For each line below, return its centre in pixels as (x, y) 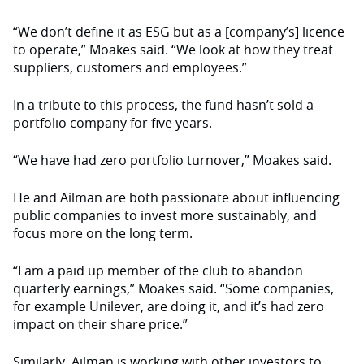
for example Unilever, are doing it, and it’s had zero (169, 306)
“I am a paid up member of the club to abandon (158, 271)
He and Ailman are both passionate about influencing (176, 197)
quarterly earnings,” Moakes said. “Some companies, (173, 288)
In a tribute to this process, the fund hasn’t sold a (163, 105)
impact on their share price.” (100, 324)
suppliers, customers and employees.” (130, 67)
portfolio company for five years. (113, 123)
